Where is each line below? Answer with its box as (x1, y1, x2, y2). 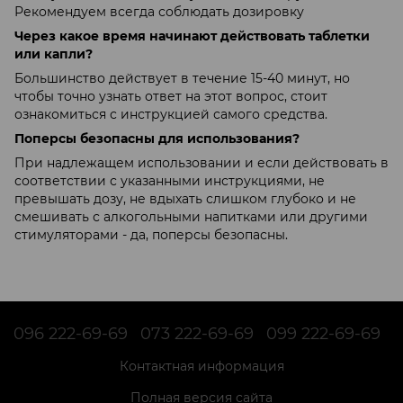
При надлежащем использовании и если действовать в (14, 154, 389, 171)
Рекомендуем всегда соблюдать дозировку (14, 3, 304, 20)
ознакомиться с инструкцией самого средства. (14, 105, 327, 122)
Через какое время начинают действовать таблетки (14, 27, 370, 44)
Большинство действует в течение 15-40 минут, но (14, 69, 350, 86)
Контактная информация (119, 357, 284, 374)
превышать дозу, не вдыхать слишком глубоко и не (14, 190, 356, 207)
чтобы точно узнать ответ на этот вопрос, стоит (14, 87, 327, 104)
